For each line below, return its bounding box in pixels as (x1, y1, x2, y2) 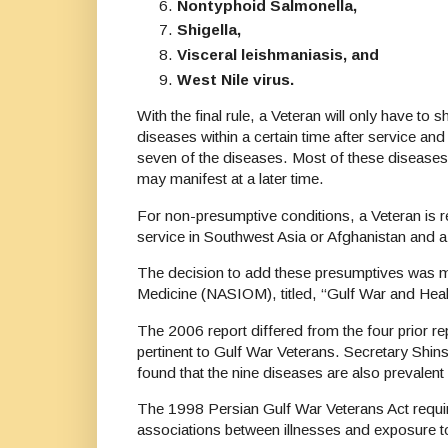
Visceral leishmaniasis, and (177, 46, 379, 64)
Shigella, (177, 21, 241, 39)
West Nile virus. (177, 71, 294, 89)
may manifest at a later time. (137, 170, 324, 188)
